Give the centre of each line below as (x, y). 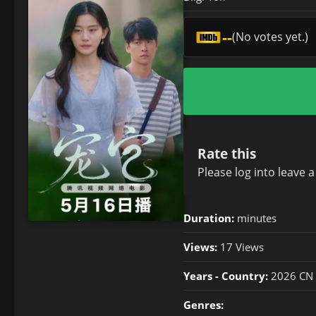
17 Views (241, 247)
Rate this (227, 153)
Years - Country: (226, 276)
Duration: (209, 218)
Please (216, 172)
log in (249, 172)
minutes (255, 218)
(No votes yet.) (270, 37)
